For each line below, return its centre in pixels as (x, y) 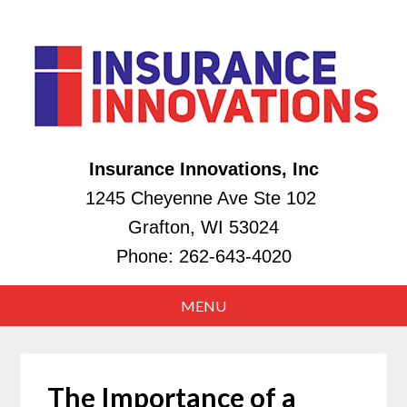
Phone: (147, 256)
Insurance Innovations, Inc (203, 169)
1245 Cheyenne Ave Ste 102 (203, 198)
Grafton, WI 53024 (203, 227)
